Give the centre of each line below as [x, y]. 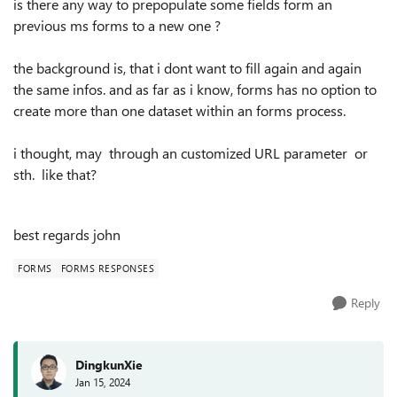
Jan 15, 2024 [103, 381]
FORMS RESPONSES [107, 268]
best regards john [69, 234]
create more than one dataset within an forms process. [185, 110]
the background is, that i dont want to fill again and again [187, 68]
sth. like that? [57, 174]
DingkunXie [109, 364]
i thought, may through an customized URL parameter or [191, 153]
